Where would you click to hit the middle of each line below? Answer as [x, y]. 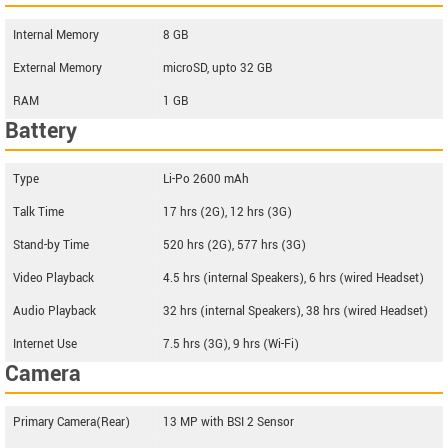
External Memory [57, 68]
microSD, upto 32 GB [217, 68]
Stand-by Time [51, 245]
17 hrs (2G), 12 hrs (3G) [227, 212]
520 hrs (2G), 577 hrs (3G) [234, 245]
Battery [41, 131]
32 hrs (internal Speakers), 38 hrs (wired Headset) [295, 311]
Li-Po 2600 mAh [206, 179]
